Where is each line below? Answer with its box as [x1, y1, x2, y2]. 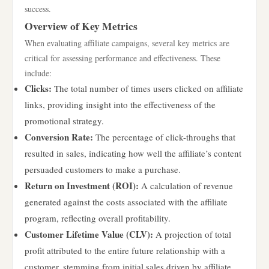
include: [25, 67, 52, 79]
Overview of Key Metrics [25, 18, 138, 34]
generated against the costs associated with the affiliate [25, 196, 228, 208]
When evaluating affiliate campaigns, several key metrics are [25, 37, 229, 49]
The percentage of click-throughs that [93, 131, 235, 143]
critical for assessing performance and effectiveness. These [25, 52, 220, 64]
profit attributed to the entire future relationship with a [25, 244, 225, 256]
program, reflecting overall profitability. [25, 212, 171, 224]
